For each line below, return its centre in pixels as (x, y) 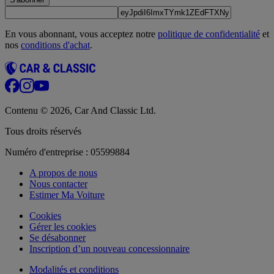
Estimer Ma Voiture (67, 195)
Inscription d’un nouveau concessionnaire (109, 249)
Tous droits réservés (43, 131)
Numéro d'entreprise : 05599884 (67, 152)
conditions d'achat (55, 45)
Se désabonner (57, 238)
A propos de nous (63, 173)
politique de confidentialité (209, 34)
